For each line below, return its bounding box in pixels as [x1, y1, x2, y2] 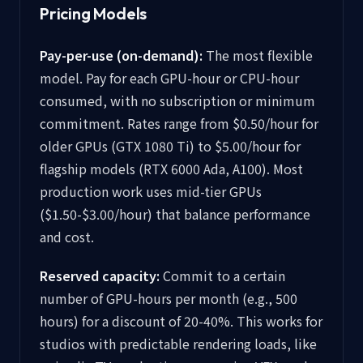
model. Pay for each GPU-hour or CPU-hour [40, 68, 299, 88]
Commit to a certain [160, 266, 285, 285]
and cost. [40, 227, 94, 246]
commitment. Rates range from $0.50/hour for [40, 113, 318, 133]
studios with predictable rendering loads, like [40, 334, 317, 353]
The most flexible [203, 45, 313, 65]
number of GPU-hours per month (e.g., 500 [40, 288, 297, 308]
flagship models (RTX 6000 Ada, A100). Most [40, 159, 303, 178]
